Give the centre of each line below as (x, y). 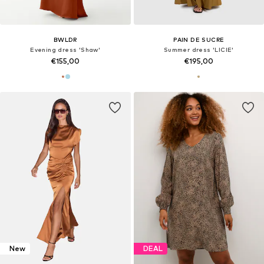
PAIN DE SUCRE (199, 39)
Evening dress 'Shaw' (65, 49)
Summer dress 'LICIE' (199, 49)
